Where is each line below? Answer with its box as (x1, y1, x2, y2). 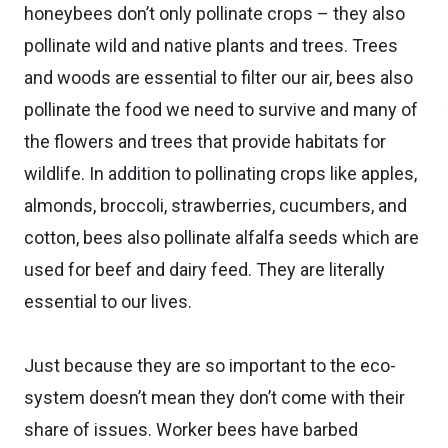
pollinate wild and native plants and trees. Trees (24, 34, 398, 56)
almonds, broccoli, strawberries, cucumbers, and (24, 194, 407, 216)
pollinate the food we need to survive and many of (24, 98, 418, 120)
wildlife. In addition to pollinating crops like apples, (24, 162, 417, 184)
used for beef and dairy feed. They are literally (24, 258, 385, 280)
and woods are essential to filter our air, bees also (24, 66, 413, 88)
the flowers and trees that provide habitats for (24, 130, 386, 152)
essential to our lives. (24, 290, 192, 312)
